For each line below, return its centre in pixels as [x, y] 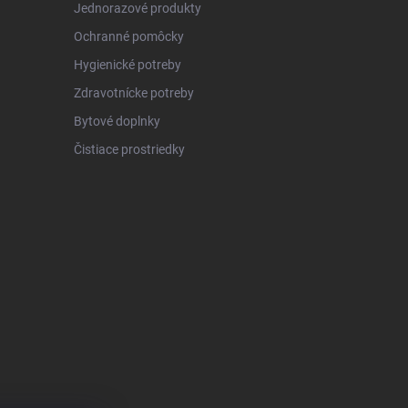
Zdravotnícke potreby [133, 92]
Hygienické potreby [127, 64]
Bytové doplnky [117, 121]
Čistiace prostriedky [129, 149]
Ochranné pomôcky [128, 36]
